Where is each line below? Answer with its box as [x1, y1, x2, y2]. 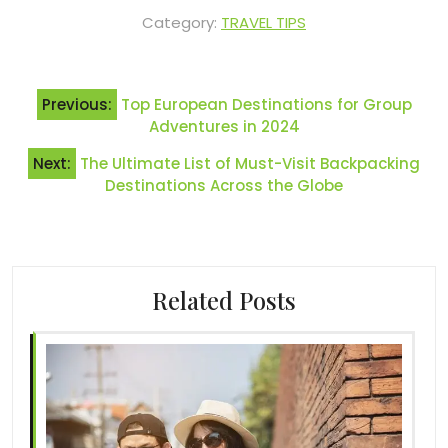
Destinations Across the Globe [105, 175, 343, 197]
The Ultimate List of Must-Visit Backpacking [80, 153, 420, 175]
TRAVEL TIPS [221, 12, 306, 34]
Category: [142, 12, 221, 34]
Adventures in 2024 [148, 116, 300, 138]
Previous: [41, 94, 112, 116]
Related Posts [152, 285, 296, 317]
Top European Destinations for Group [120, 94, 412, 116]
